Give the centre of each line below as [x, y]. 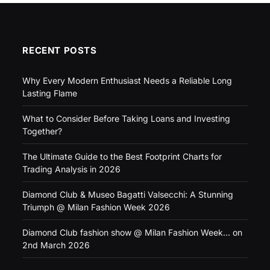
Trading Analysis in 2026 [72, 169]
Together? [42, 131]
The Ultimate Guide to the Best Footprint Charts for [122, 157]
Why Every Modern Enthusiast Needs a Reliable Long [127, 81]
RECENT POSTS [60, 51]
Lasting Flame [50, 93]
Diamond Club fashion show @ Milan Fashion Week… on [133, 233]
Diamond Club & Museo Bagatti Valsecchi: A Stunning [128, 195]
